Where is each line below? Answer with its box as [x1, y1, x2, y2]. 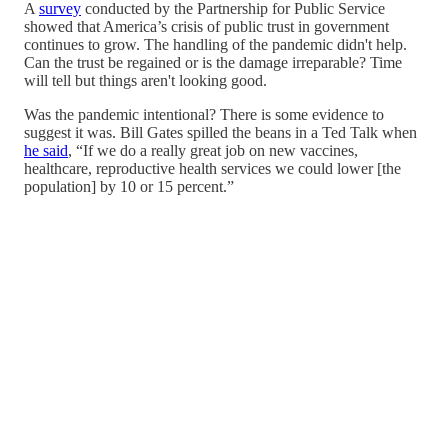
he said [24, 142, 68, 160]
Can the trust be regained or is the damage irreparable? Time [24, 54, 402, 72]
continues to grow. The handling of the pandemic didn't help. [24, 36, 407, 54]
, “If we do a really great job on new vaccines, [68, 142, 358, 160]
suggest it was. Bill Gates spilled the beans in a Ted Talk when [24, 124, 417, 142]
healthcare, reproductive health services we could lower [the [24, 160, 401, 178]
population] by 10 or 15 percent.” [24, 178, 234, 196]
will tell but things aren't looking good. [24, 72, 267, 90]
